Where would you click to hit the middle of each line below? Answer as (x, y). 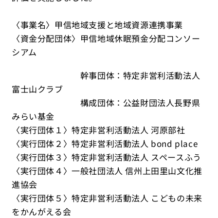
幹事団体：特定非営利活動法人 (106, 75)
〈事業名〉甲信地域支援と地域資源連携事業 (97, 25)
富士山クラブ (37, 89)
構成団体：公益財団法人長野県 (106, 102)
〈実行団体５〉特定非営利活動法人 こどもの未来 (107, 198)
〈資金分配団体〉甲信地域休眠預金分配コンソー (106, 38)
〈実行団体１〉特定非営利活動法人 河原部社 (99, 130)
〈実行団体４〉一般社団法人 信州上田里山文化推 (107, 171)
